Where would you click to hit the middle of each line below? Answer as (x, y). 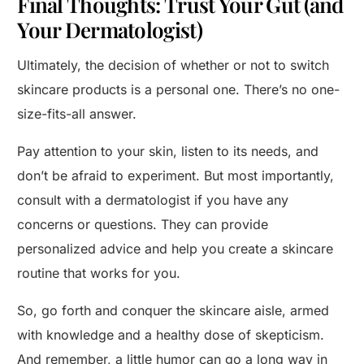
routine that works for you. (99, 273)
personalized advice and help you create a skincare (175, 249)
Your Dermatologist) (110, 30)
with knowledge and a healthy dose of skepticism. (171, 335)
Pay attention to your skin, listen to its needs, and (168, 152)
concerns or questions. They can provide (143, 225)
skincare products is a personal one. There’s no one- (179, 90)
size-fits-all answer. (77, 114)
